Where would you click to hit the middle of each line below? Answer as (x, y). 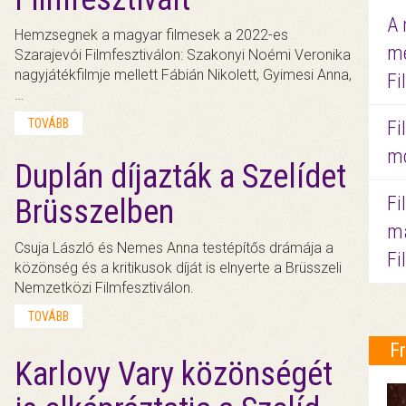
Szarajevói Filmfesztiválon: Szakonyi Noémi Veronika (183, 54)
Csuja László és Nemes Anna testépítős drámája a (174, 247)
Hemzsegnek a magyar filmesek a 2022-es (152, 34)
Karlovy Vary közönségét (174, 375)
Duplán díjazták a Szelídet (181, 176)
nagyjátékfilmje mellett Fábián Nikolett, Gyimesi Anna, (184, 74)
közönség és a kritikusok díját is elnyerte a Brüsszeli (179, 267)
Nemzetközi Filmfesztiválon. (105, 287)
